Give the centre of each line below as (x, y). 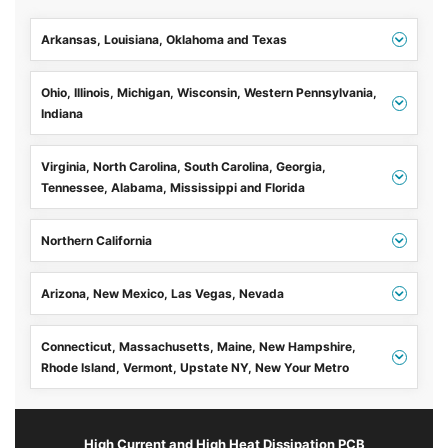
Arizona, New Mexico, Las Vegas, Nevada (162, 294)
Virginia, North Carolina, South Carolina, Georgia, (183, 167)
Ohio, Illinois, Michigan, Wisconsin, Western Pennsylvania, (209, 93)
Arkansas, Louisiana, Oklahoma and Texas (164, 40)
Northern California (96, 241)
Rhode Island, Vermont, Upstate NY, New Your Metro (195, 368)
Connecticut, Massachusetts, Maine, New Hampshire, (198, 347)
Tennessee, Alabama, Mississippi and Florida (173, 188)
